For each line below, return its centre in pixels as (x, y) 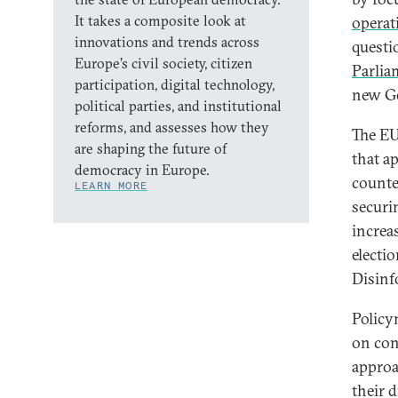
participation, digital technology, (175, 84)
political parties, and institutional (178, 106)
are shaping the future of (151, 148)
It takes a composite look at (160, 20)
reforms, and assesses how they (172, 127)
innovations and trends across (167, 42)
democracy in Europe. (142, 170)
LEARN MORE (111, 185)
